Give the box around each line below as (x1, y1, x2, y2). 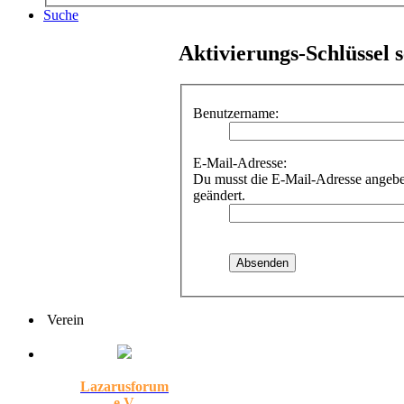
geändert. (193, 187, 245, 203)
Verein (43, 311, 84, 327)
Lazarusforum (80, 378, 169, 394)
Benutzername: (193, 105, 279, 121)
